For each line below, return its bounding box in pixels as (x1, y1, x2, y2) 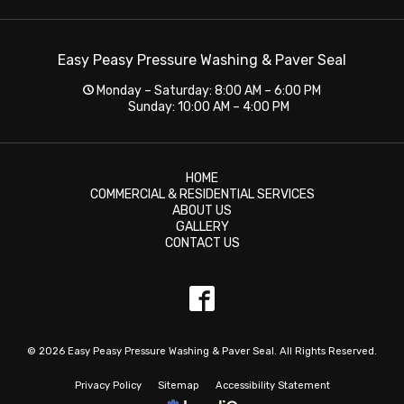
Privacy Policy (74, 379, 142, 391)
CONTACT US (164, 235, 240, 251)
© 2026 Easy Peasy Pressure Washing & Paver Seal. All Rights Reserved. (27, 345, 377, 357)
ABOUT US (172, 203, 232, 218)
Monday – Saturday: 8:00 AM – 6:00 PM (93, 83, 321, 98)
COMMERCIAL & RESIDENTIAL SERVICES (89, 187, 315, 202)
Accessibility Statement (215, 379, 330, 391)
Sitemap (157, 379, 199, 391)
